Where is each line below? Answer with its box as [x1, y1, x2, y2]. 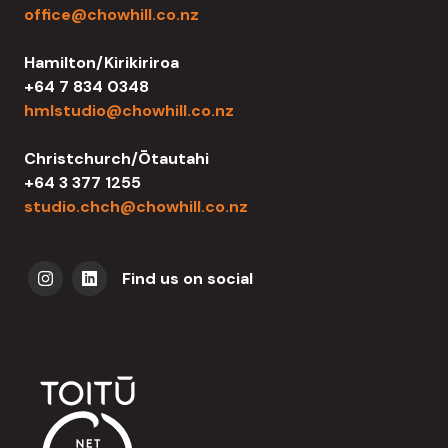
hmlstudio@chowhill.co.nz [24, 100, 234, 122]
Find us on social [122, 267, 253, 289]
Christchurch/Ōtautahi [24, 148, 209, 170]
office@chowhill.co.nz [24, 4, 199, 26]
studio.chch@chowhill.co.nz [24, 196, 248, 218]
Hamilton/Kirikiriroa [24, 52, 179, 74]
